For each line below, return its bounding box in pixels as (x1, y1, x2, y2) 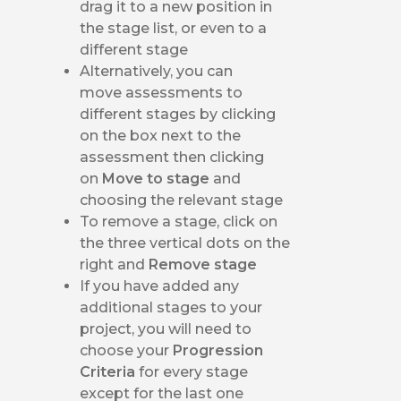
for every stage (139, 363, 249, 380)
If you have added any (80, 277, 240, 294)
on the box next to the (80, 126, 242, 144)
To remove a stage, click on (80, 212, 278, 230)
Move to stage (102, 169, 214, 187)
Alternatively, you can (80, 62, 234, 80)
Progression (173, 341, 264, 359)
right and (80, 255, 149, 273)
